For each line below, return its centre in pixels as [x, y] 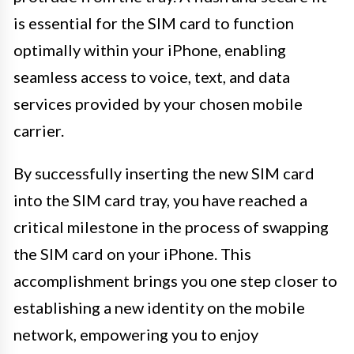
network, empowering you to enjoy [136, 334]
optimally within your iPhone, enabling [150, 49]
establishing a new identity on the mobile [159, 307]
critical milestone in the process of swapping [171, 226]
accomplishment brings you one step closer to [175, 280]
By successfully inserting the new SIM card [164, 173]
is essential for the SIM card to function [154, 23]
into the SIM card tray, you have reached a [160, 200]
